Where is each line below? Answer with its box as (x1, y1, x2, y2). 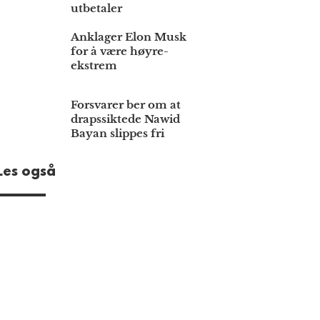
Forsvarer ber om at (71, 98, 181, 112)
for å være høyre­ (71, 44, 169, 59)
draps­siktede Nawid (71, 112, 181, 126)
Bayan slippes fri (71, 126, 165, 141)
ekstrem (71, 59, 118, 73)
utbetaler (71, 1, 123, 16)
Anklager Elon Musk (71, 30, 187, 44)
